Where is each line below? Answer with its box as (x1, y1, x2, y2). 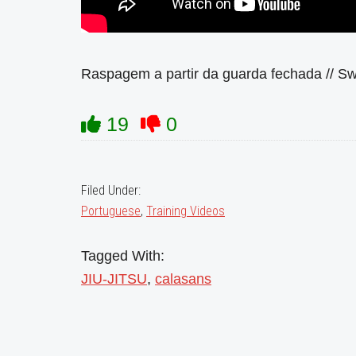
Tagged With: (81, 247, 164, 264)
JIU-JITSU (81, 270, 147, 287)
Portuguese (81, 203, 141, 219)
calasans (155, 270, 211, 287)
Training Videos (146, 203, 225, 219)
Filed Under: (81, 182, 141, 198)
